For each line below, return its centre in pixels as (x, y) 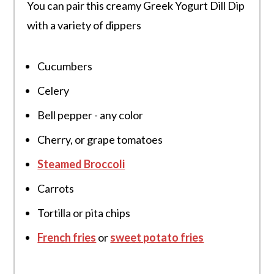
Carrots (56, 189)
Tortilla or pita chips (84, 213)
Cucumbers (65, 66)
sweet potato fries (157, 238)
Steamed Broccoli (81, 164)
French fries (67, 238)
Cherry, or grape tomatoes (100, 140)
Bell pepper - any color (91, 115)
